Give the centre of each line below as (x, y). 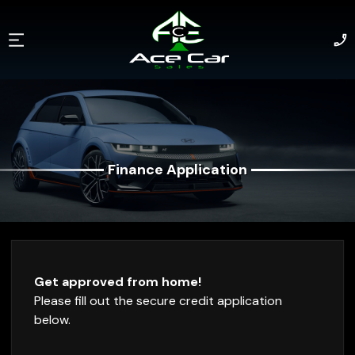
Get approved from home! (118, 282)
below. (52, 320)
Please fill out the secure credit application (158, 301)
